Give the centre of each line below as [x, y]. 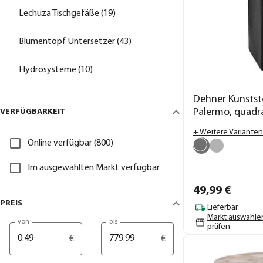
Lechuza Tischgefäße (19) [67, 13]
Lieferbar [222, 208]
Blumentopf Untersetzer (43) [75, 41]
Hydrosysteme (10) [56, 70]
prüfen [219, 227]
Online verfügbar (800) [70, 143]
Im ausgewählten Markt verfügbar [94, 168]
